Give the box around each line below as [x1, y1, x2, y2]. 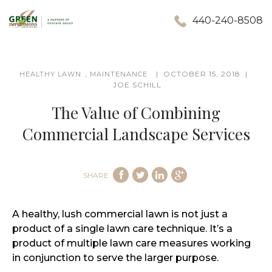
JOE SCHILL [112, 80, 161, 89]
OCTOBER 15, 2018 [163, 69, 240, 78]
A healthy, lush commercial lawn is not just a [12, 208, 228, 220]
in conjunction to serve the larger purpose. [12, 252, 219, 264]
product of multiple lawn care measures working [12, 237, 251, 250]
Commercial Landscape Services [22, 123, 250, 144]
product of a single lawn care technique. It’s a [12, 223, 233, 235]
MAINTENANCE [90, 70, 148, 78]
